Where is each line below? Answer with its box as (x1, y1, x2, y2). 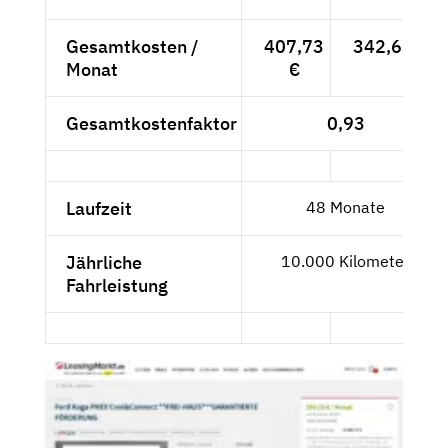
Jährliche (66, 250, 142, 274)
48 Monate (306, 196, 385, 217)
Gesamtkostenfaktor (66, 111, 237, 135)
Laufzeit (66, 196, 132, 220)
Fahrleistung (66, 273, 168, 297)
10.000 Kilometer (281, 250, 410, 271)
